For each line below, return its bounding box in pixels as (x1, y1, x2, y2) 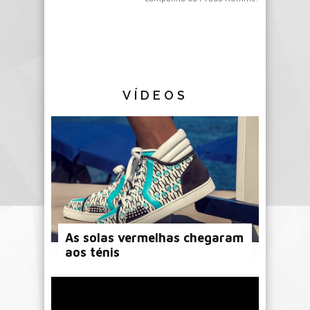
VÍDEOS (122, 87, 188, 102)
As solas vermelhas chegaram (65, 230, 244, 245)
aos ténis (65, 244, 120, 259)
